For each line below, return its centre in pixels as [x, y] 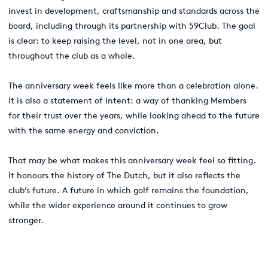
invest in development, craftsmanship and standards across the [134, 10]
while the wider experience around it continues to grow [118, 205]
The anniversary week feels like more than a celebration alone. [133, 85]
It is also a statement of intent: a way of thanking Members [127, 100]
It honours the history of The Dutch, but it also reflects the [124, 175]
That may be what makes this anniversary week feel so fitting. [132, 160]
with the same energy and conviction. [84, 130]
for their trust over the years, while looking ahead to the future [134, 115]
